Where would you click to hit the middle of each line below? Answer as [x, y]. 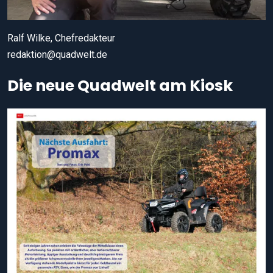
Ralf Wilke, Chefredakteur [61, 38]
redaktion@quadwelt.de [57, 55]
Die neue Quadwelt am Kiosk [120, 86]
